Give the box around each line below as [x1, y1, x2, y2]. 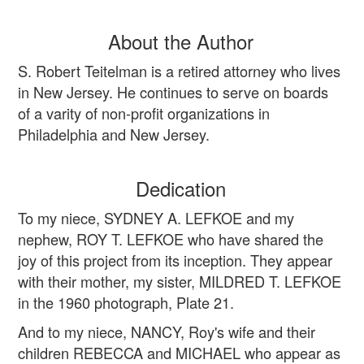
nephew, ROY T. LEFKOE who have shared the [18, 228, 323, 249]
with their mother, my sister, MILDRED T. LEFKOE [18, 271, 341, 292]
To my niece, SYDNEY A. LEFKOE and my [18, 207, 294, 228]
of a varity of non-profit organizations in [18, 102, 270, 123]
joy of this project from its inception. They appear [18, 249, 332, 271]
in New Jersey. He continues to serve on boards [18, 81, 328, 102]
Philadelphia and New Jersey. [18, 123, 210, 145]
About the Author [107, 27, 253, 55]
